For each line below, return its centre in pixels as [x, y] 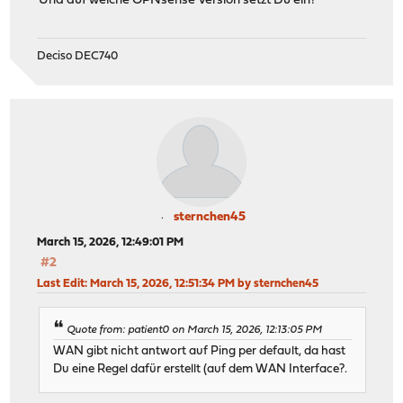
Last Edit [61, 284]
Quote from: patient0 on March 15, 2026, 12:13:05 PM [195, 330]
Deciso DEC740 [78, 57]
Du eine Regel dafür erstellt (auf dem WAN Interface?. [201, 369]
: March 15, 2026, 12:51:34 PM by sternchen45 [202, 284]
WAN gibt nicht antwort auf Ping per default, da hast [200, 351]
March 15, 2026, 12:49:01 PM [111, 243]
